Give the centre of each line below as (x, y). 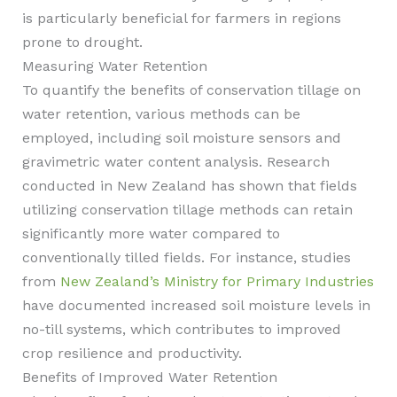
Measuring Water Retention (114, 66)
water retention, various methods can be (161, 114)
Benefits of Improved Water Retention (149, 377)
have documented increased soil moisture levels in (196, 305)
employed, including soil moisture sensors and (181, 138)
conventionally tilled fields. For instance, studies (186, 257)
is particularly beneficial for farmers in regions (181, 18)
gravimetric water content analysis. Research (175, 162)
